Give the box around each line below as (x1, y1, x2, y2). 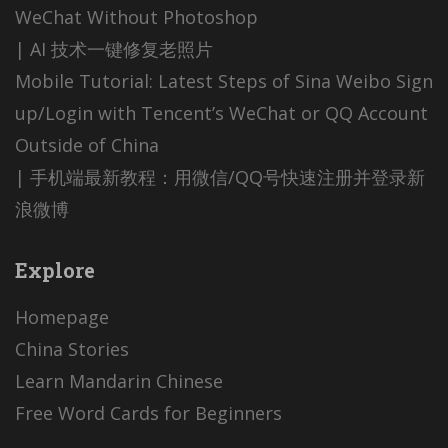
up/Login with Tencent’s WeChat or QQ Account (15, 101, 428, 126)
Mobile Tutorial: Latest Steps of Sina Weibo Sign (15, 69, 433, 94)
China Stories (15, 337, 129, 362)
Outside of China (15, 133, 159, 158)
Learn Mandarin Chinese (15, 369, 223, 394)
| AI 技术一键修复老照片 (15, 37, 213, 62)
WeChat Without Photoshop (15, 5, 258, 30)
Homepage (15, 305, 109, 330)
